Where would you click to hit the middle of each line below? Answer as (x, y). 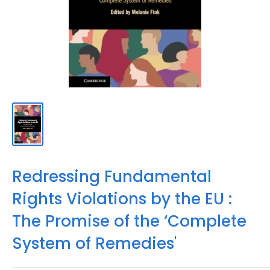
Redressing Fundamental (112, 177)
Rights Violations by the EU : (122, 199)
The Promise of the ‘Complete (129, 221)
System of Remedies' (94, 244)
